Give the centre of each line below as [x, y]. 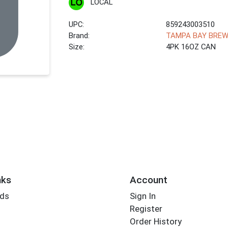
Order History [155, 222]
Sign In [142, 196]
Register [146, 209]
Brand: [79, 36]
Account [148, 180]
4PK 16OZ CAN [191, 47]
